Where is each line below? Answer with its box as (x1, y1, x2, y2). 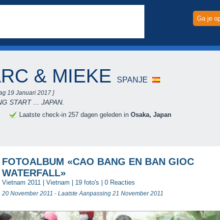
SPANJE (117, 76, 148, 84)
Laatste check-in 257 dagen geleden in (19, 111, 131, 118)
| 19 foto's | (70, 179, 105, 186)
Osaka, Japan (131, 111, 171, 118)
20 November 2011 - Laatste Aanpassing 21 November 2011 (2, 190, 164, 196)
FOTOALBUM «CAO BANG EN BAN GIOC (2, 156, 194, 167)
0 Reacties (105, 179, 135, 186)
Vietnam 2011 (2, 179, 41, 186)
